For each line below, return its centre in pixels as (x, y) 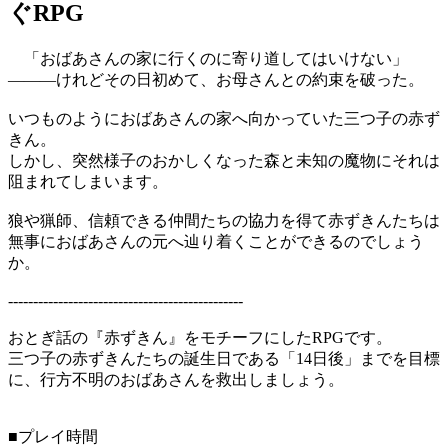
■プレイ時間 (53, 437)
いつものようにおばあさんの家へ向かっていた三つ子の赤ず (224, 119)
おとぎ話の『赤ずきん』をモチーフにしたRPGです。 (200, 338)
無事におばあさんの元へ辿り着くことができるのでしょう (216, 242)
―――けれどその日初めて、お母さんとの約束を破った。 (216, 80)
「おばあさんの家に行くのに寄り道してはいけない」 (208, 59)
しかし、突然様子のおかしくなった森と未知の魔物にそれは (224, 161)
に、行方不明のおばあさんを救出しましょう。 (176, 380)
